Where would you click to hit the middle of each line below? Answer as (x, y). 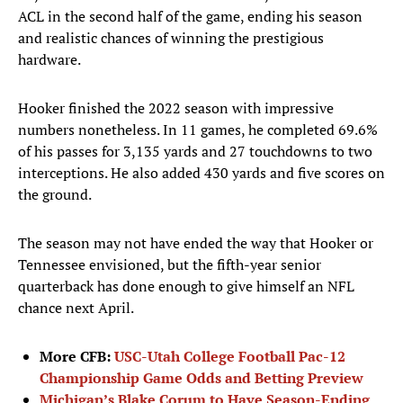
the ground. (55, 195)
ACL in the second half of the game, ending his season (190, 17)
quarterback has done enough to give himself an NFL (186, 287)
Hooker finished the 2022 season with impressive (176, 108)
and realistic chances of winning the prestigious (171, 38)
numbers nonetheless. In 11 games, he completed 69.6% (198, 130)
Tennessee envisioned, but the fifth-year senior (170, 265)
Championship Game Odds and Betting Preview (201, 378)
